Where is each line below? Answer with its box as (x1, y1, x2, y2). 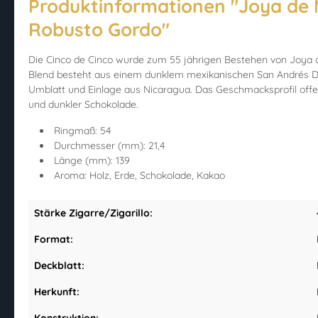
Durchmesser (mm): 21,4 (51, 139, 165, 153)
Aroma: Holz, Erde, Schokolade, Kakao (51, 169, 225, 182)
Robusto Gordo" (28, 18, 170, 42)
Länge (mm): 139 (51, 154, 130, 168)
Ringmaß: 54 (51, 124, 111, 138)
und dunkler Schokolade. (28, 98, 138, 111)
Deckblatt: (34, 259, 84, 273)
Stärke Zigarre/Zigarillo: (34, 207, 153, 220)
